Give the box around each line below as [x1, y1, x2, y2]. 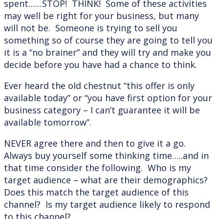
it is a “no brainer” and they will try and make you [4, 46, 211, 58]
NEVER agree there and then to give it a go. [4, 137, 188, 149]
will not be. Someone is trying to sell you [4, 22, 177, 34]
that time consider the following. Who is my [4, 161, 191, 174]
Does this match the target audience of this [4, 186, 189, 198]
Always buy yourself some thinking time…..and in [4, 149, 209, 161]
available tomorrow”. [4, 116, 91, 128]
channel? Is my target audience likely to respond [4, 198, 210, 210]
